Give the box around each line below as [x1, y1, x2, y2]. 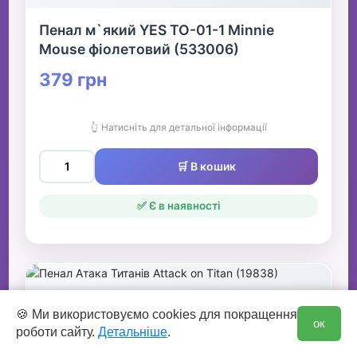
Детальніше [98, 325, 167, 339]
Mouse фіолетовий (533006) [39, 41, 240, 58]
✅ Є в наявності [136, 199, 221, 213]
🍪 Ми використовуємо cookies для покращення [16, 308, 297, 321]
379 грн [39, 69, 108, 91]
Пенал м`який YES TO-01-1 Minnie [39, 22, 275, 39]
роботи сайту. [16, 325, 98, 339]
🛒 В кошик [177, 159, 236, 174]
